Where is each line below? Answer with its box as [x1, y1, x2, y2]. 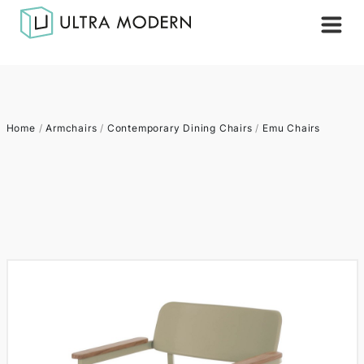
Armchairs [45, 122, 97, 134]
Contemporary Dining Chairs [106, 122, 253, 134]
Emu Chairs [262, 122, 320, 134]
